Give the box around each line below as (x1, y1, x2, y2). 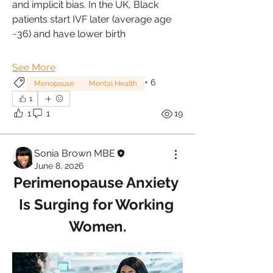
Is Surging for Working (18, 195, 174, 213)
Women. (69, 217, 126, 235)
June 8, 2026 (34, 160, 83, 171)
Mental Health (89, 79, 137, 88)
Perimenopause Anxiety (13, 173, 179, 191)
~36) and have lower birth (12, 27, 126, 40)
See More (12, 61, 55, 73)
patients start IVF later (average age (12, 13, 171, 25)
